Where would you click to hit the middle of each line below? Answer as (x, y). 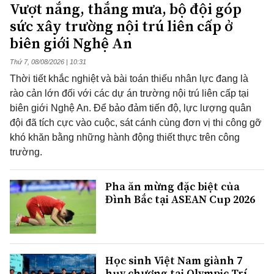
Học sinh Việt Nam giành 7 (174, 261)
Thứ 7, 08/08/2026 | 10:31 (48, 62)
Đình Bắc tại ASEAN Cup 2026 (180, 199)
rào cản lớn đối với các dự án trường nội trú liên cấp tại (129, 94)
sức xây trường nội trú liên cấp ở (121, 26)
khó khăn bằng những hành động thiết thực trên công (125, 138)
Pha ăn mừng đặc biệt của (172, 187)
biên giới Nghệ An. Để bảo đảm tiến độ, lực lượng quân (131, 108)
